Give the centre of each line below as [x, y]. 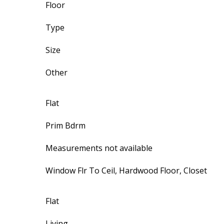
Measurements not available [99, 148]
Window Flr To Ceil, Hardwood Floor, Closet [126, 171]
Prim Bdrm [65, 126]
